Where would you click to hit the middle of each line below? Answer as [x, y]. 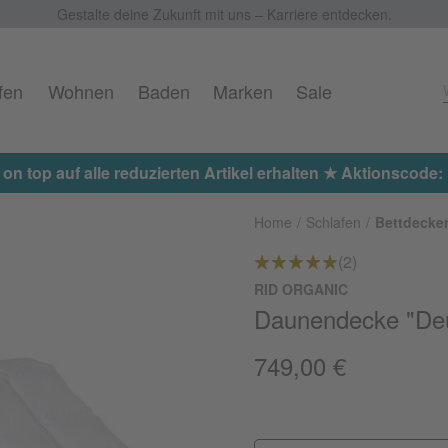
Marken [242, 91]
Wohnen [80, 91]
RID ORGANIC [301, 289]
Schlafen [333, 222]
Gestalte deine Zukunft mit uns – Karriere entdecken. [224, 14]
